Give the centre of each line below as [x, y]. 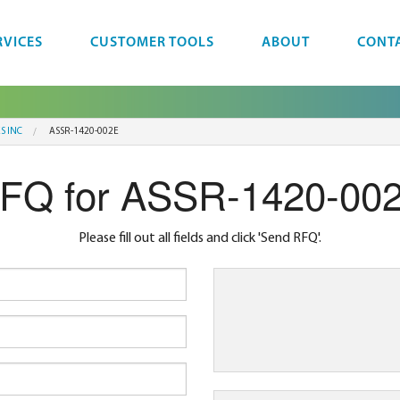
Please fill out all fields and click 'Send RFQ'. [200, 239]
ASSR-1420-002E [84, 132]
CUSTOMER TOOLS [152, 43]
